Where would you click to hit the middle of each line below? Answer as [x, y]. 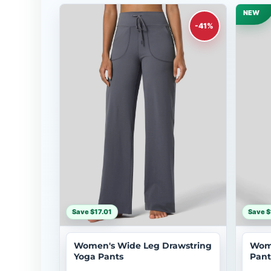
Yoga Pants [99, 256]
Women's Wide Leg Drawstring [143, 246]
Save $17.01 [92, 212]
